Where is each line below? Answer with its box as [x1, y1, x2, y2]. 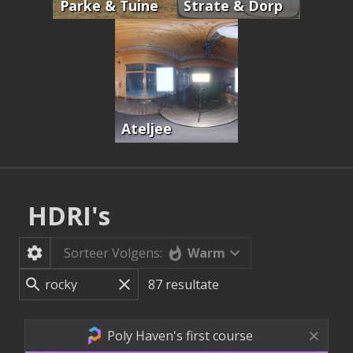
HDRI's [28, 198, 111, 232]
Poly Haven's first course [107, 327, 254, 345]
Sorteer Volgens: [64, 244, 162, 262]
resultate [165, 276, 220, 294]
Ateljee [121, 119, 173, 139]
